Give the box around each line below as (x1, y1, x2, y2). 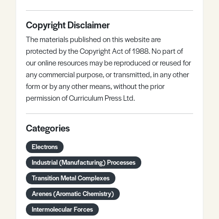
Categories (26, 121, 70, 134)
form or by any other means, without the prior (26, 81, 165, 91)
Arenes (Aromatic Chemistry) (32, 189, 114, 198)
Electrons (32, 142, 58, 151)
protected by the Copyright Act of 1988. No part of (26, 45, 183, 56)
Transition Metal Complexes (32, 173, 109, 182)
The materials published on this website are (26, 34, 161, 44)
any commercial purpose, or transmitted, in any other (26, 69, 189, 79)
